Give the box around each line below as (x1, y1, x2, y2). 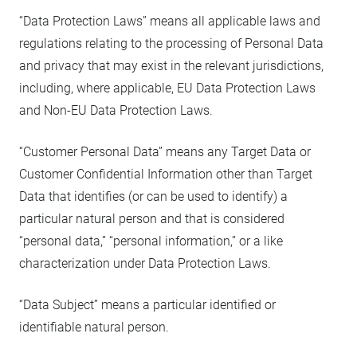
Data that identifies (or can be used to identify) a (19, 189, 288, 204)
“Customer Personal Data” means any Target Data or (19, 144, 311, 159)
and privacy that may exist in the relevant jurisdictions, (19, 58, 324, 73)
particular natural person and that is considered (19, 211, 284, 226)
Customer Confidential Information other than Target (19, 167, 312, 182)
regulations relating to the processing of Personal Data (19, 36, 324, 51)
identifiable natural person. (19, 320, 169, 335)
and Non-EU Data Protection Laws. (19, 103, 213, 118)
